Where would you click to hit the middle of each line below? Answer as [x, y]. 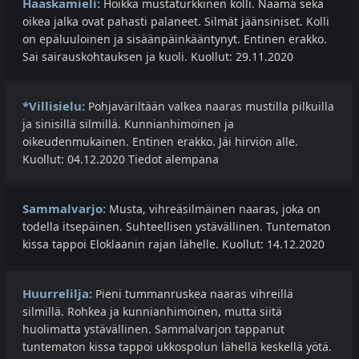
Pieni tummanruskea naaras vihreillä [193, 294]
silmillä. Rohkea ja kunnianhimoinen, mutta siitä [152, 312]
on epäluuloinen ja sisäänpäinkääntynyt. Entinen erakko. [175, 39]
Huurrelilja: [57, 294]
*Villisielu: [54, 106]
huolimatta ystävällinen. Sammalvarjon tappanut [153, 329]
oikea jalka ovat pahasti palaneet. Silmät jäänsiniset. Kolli [176, 22]
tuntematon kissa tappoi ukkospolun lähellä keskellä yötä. [177, 347]
